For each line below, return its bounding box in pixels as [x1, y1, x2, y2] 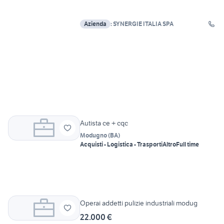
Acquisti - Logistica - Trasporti [80, 140, 162, 148]
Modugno [80, 131, 107, 139]
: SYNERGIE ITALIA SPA [110, 20, 173, 28]
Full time [176, 140, 199, 148]
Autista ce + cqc [80, 118, 128, 128]
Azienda [84, 20, 106, 28]
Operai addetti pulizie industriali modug [80, 198, 197, 208]
